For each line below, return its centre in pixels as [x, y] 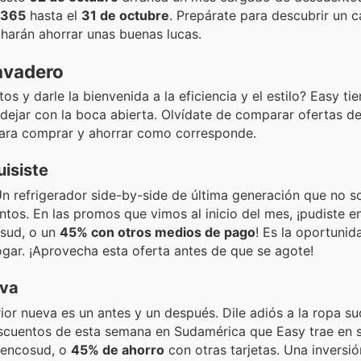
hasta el [54, 15]
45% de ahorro [118, 350]
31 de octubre [125, 15]
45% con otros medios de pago [158, 232]
